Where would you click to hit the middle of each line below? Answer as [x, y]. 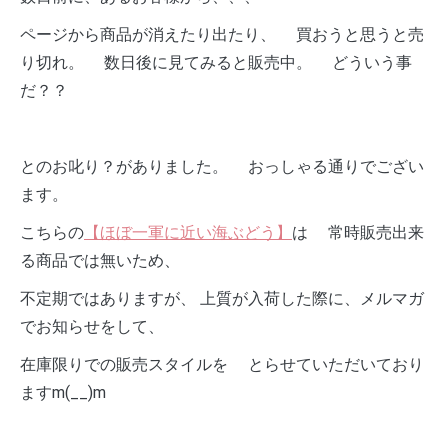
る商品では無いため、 [100, 260]
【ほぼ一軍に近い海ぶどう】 [188, 232]
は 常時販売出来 [358, 232]
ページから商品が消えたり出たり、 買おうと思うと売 [222, 34]
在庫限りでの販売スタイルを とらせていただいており [222, 364]
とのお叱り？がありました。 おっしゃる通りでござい [222, 166]
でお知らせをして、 [92, 326]
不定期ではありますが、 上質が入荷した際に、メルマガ [222, 298]
